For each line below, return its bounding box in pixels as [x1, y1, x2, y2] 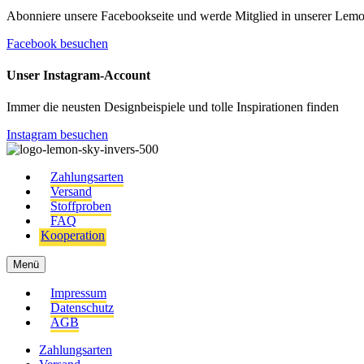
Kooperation [41, 228, 105, 243]
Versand [50, 184, 92, 199]
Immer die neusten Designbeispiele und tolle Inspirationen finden [6, 100, 339, 115]
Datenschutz [50, 301, 114, 315]
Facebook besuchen [6, 36, 108, 50]
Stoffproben [50, 199, 111, 214]
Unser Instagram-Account [6, 67, 150, 82]
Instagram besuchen [6, 128, 108, 142]
